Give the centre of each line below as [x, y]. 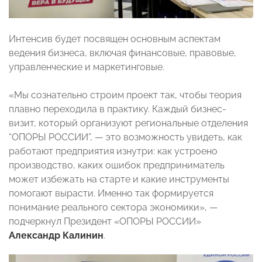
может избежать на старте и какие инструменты [119, 179]
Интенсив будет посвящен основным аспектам [115, 39]
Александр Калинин [56, 235]
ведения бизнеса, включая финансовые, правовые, [123, 53]
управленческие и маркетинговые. [87, 67]
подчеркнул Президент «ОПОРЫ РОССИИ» [105, 221]
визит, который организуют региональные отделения [128, 123]
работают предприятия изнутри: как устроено [113, 151]
